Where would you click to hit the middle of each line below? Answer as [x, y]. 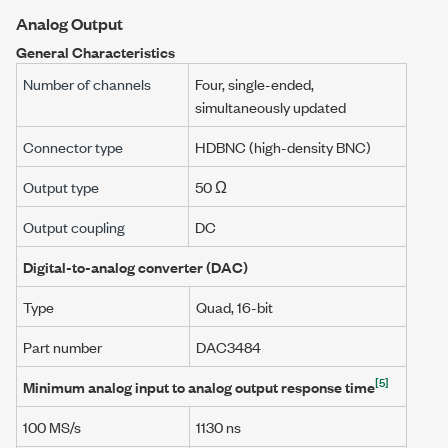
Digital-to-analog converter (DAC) [135, 266]
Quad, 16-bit [234, 306]
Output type [61, 186]
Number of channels [87, 83]
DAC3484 [228, 346]
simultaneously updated [270, 106]
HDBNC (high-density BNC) [283, 146]
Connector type [73, 146]
